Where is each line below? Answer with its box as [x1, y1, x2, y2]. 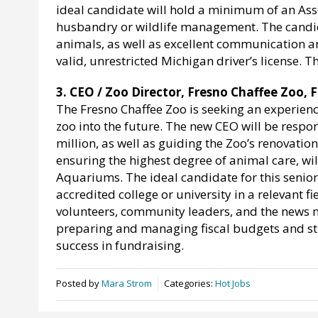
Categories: [164, 277, 215, 290]
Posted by [56, 277, 102, 290]
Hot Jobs [215, 277, 251, 290]
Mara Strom [102, 277, 152, 290]
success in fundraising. [56, 237, 184, 253]
